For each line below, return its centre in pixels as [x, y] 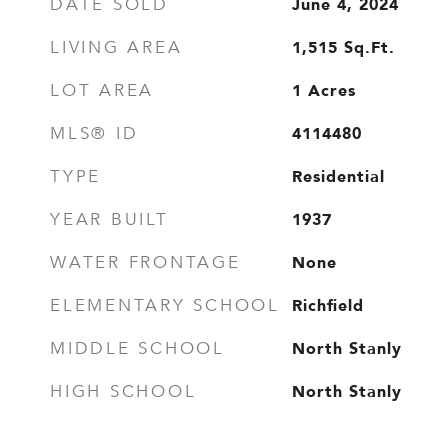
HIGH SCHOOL [123, 391]
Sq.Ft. [369, 47]
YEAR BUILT [109, 219]
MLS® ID [94, 133]
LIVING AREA [116, 47]
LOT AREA [102, 90]
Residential [338, 176]
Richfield [327, 305]
